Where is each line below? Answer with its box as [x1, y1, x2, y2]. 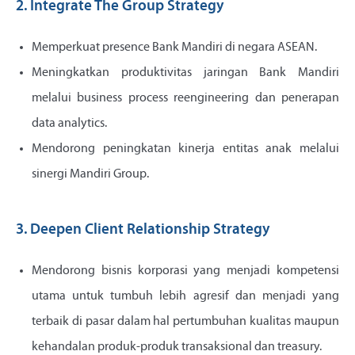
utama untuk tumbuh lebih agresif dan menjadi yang [32, 290, 339, 303]
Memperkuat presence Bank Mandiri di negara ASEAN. [32, 41, 317, 55]
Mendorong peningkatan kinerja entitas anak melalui [32, 143, 339, 156]
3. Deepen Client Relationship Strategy [16, 223, 270, 239]
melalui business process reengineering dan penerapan [32, 92, 339, 105]
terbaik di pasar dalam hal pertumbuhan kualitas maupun [32, 315, 339, 329]
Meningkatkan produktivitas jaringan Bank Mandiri [32, 67, 339, 80]
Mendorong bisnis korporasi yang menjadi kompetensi [32, 265, 339, 278]
